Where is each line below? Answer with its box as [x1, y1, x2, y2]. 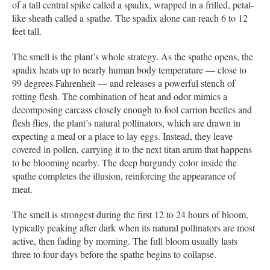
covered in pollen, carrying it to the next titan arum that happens [12, 143, 252, 156]
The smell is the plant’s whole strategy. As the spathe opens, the [12, 50, 253, 63]
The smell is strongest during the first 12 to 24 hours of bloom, [12, 208, 248, 221]
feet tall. [12, 25, 42, 38]
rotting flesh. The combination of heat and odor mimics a [12, 90, 227, 103]
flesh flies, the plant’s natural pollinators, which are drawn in [12, 116, 240, 130]
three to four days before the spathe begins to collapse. [12, 248, 216, 261]
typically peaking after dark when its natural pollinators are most [12, 221, 255, 234]
